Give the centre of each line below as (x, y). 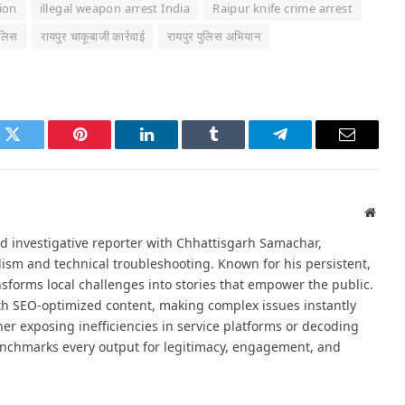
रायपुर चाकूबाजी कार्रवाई (93, 37)
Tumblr (236, 148)
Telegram (310, 148)
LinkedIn (175, 148)
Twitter (35, 148)
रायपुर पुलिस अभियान (214, 37)
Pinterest (107, 148)
